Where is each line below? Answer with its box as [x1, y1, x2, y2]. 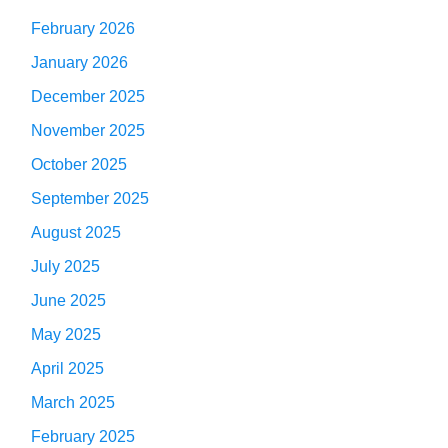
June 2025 [31, 291, 106, 309]
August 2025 [31, 223, 121, 241]
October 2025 [31, 155, 127, 173]
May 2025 [31, 325, 101, 343]
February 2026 [31, 19, 135, 37]
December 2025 [31, 87, 145, 105]
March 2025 [31, 393, 115, 411]
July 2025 [31, 257, 100, 275]
